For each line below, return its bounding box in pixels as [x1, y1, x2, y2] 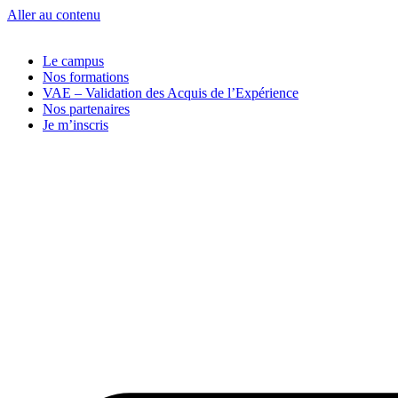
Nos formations [43, 69, 129, 84]
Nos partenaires [43, 101, 130, 116]
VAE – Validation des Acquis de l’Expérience [43, 85, 298, 100]
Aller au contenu [7, 7, 100, 22]
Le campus [43, 53, 104, 68]
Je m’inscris [43, 117, 108, 132]
